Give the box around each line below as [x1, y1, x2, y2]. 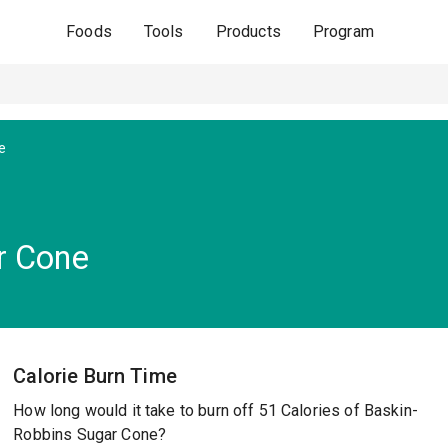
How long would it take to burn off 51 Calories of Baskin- [13, 401, 418, 420]
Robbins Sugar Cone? [13, 425, 167, 444]
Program [312, 22, 374, 41]
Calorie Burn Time [13, 364, 177, 388]
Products [215, 22, 281, 41]
